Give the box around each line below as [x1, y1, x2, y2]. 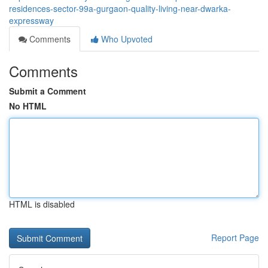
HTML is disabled [9, 198, 75, 210]
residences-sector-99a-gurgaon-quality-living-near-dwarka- [9, 2, 231, 14]
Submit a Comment [9, 85, 86, 97]
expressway [9, 14, 54, 26]
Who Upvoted [99, 33, 153, 45]
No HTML [9, 100, 47, 112]
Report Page [211, 232, 259, 243]
